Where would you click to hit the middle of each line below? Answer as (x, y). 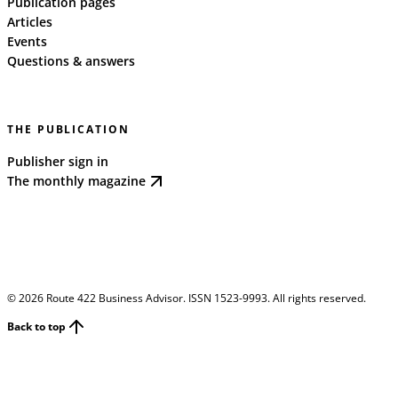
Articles (30, 21)
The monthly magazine (76, 181)
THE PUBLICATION (68, 129)
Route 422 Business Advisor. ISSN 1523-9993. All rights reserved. (205, 298)
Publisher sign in (58, 161)
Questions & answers (71, 60)
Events (27, 41)
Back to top (36, 327)
